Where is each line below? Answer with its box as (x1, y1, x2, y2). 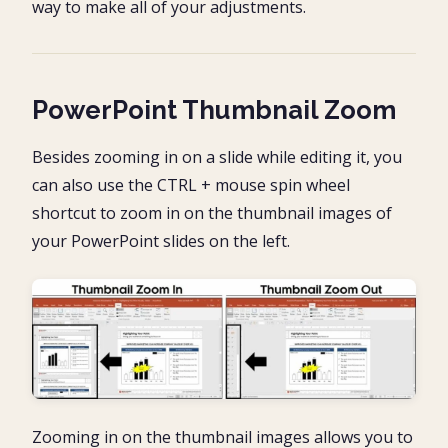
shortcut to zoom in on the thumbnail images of (32, 201, 392, 224)
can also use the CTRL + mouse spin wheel (32, 173, 350, 196)
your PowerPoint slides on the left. (32, 229, 290, 252)
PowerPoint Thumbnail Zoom (32, 94, 396, 125)
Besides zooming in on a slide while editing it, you (32, 145, 402, 168)
